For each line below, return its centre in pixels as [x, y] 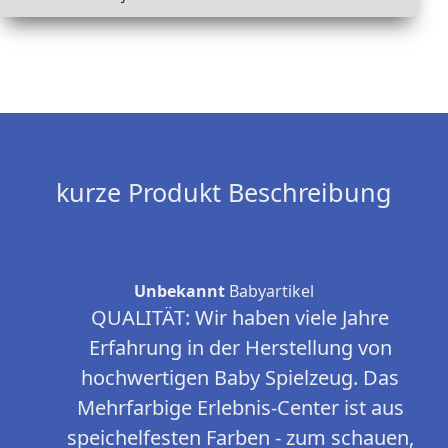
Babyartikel [269, 291]
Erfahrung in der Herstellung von [240, 348]
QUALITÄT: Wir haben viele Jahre [240, 318]
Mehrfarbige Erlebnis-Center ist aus [240, 408]
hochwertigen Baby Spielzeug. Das [240, 378]
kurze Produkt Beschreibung [224, 192]
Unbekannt [179, 291]
